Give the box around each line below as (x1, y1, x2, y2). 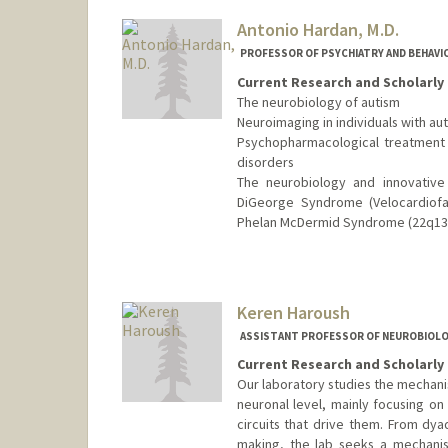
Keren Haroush (236, 300, 350, 324)
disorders (236, 152, 294, 171)
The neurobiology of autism (236, 92, 400, 111)
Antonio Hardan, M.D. (236, 18, 399, 42)
